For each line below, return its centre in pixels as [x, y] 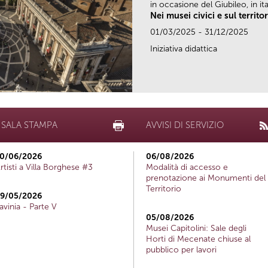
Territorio [164, 188]
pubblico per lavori [181, 249]
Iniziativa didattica [184, 48]
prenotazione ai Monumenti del [206, 178]
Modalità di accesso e [187, 167]
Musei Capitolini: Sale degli [196, 228]
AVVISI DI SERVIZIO [185, 125]
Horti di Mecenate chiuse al [198, 239]
